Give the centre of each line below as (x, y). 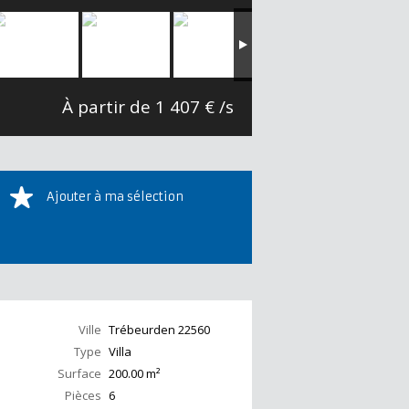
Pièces (83, 396)
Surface (79, 374)
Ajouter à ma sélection (115, 197)
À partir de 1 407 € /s (148, 107)
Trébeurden (142, 330)
